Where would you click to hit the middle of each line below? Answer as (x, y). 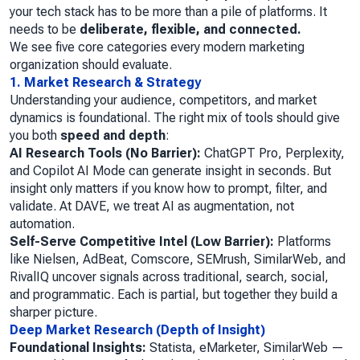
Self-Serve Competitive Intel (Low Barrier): (142, 242)
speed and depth (113, 136)
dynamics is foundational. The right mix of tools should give (175, 118)
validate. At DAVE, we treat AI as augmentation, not (152, 207)
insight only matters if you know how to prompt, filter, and (168, 189)
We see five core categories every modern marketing (157, 47)
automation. (42, 224)
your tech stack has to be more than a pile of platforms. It (168, 12)
